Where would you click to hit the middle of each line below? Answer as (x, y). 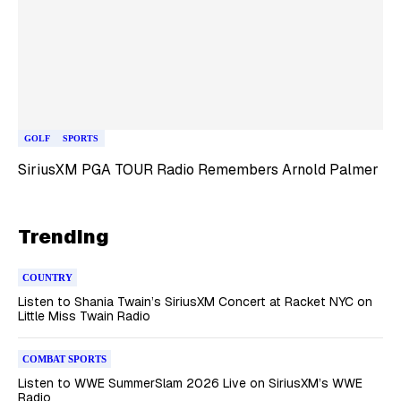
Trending (64, 236)
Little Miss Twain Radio (84, 316)
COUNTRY (47, 277)
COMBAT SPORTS (64, 359)
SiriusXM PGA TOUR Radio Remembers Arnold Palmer (198, 170)
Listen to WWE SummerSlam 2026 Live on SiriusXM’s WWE (190, 383)
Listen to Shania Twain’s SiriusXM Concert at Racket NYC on (195, 302)
